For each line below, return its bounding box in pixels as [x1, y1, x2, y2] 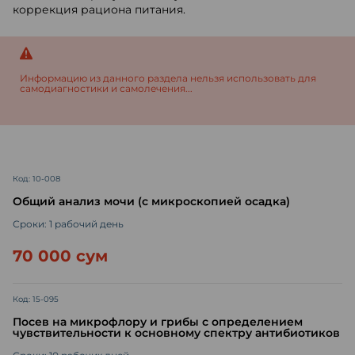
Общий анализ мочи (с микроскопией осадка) [13, 194, 290, 208]
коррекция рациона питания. [13, 2, 185, 17]
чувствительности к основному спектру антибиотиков [13, 326, 340, 340]
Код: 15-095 [13, 294, 59, 304]
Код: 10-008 [13, 174, 60, 184]
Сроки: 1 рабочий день [13, 218, 124, 230]
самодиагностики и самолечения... [20, 82, 193, 94]
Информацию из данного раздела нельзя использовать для [20, 72, 316, 84]
